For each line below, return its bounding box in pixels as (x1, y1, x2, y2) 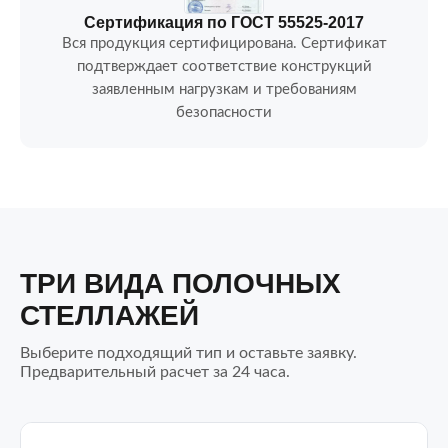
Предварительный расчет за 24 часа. (20, 364, 290, 380)
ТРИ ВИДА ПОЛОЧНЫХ (20, 268, 341, 299)
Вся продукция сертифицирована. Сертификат (61, 36, 387, 51)
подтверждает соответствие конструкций (76, 59, 372, 74)
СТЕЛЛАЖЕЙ (20, 300, 199, 331)
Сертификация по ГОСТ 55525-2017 (84, 14, 364, 31)
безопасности (176, 105, 272, 120)
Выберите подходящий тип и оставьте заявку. (20, 345, 357, 361)
